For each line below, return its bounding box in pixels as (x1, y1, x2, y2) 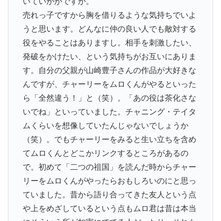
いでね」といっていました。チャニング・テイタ (22, 108, 196, 116)
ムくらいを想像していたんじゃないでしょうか (22, 121, 188, 130)
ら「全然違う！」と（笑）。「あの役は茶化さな (22, 94, 196, 103)
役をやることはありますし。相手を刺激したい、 (22, 38, 196, 47)
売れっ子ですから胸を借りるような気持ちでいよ (22, 11, 196, 20)
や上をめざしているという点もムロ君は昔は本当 (22, 204, 196, 213)
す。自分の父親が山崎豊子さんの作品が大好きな (22, 66, 196, 75)
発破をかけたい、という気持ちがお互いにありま (22, 52, 196, 61)
